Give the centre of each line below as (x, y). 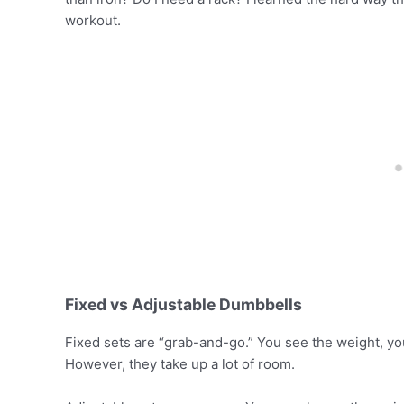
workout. (93, 20)
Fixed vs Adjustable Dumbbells (184, 305)
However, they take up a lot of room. (180, 363)
